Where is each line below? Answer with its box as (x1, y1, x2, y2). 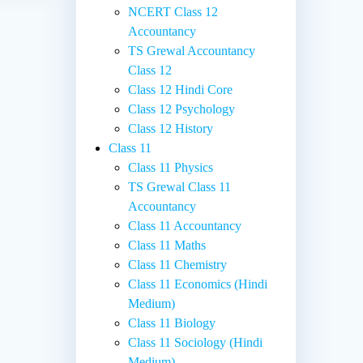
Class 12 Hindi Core (128, 82, 233, 96)
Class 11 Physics (128, 160, 214, 174)
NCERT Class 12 (128, 4, 219, 19)
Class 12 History (128, 121, 214, 135)
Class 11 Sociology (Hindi (128, 335, 263, 349)
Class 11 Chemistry (128, 257, 228, 271)
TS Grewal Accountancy (128, 43, 256, 58)
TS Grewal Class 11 (128, 179, 232, 194)
